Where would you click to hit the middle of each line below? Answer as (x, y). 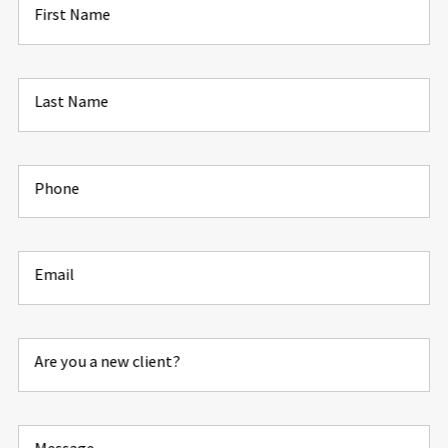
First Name (72, 14)
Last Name (71, 101)
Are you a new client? (107, 360)
